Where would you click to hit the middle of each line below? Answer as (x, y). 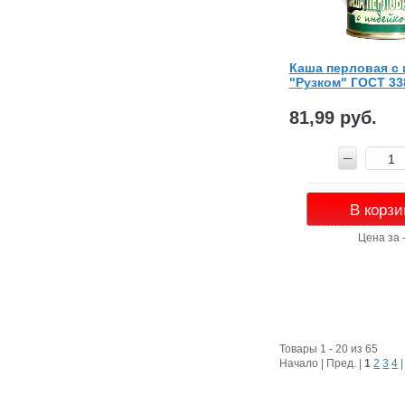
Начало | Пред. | (322, 363)
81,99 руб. (333, 118)
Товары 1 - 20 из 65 (329, 349)
